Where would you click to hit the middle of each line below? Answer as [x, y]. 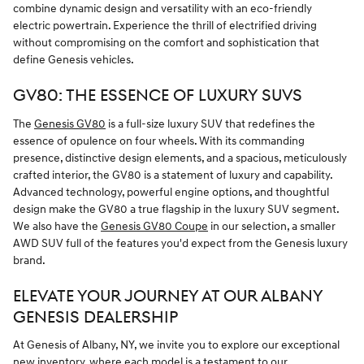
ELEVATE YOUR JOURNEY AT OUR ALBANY [168, 296]
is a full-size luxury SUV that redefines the [210, 123]
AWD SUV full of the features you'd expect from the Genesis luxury [180, 243]
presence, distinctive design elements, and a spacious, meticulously [180, 158]
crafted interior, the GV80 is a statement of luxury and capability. [173, 175]
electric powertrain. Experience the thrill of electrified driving [165, 26]
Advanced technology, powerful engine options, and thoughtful [171, 192]
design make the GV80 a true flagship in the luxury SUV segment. [176, 209]
